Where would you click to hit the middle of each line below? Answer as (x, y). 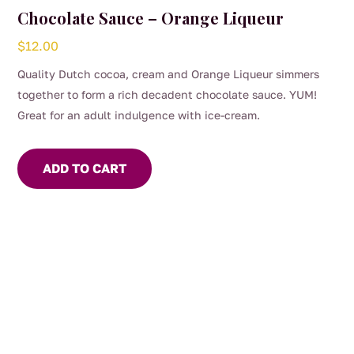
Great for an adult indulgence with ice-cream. (139, 115)
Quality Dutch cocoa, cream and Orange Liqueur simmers (169, 74)
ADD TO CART (85, 169)
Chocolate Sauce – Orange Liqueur (151, 18)
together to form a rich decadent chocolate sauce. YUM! (168, 95)
